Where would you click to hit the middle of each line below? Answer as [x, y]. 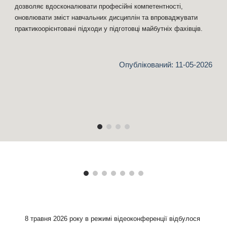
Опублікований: [147, 65]
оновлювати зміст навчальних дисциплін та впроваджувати [106, 17]
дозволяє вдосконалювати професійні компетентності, [99, 6]
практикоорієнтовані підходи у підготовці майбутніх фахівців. [109, 29]
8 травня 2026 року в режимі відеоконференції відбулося [113, 219]
